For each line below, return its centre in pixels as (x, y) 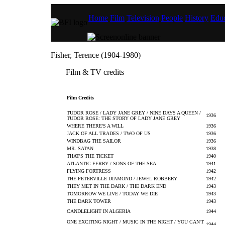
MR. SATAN (80, 148)
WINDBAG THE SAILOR (94, 141)
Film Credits (80, 98)
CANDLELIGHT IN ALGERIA (99, 211)
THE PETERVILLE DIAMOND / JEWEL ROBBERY (122, 179)
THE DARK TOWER (89, 201)
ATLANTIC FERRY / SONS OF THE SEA (111, 163)
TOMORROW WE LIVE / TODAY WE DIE (112, 194)
